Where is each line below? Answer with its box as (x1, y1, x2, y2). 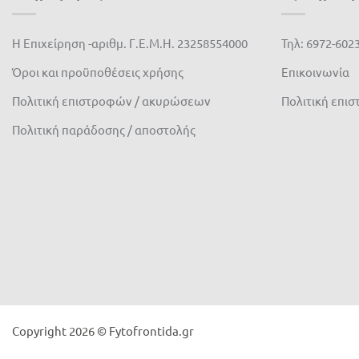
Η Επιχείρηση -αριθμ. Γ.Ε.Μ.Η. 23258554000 (12, 34, 248, 50)
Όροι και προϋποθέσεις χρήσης (12, 63, 184, 79)
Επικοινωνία (281, 63, 349, 79)
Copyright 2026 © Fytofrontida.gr (12, 323, 194, 339)
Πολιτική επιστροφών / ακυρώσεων (12, 92, 211, 108)
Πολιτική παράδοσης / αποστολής (12, 121, 196, 137)
